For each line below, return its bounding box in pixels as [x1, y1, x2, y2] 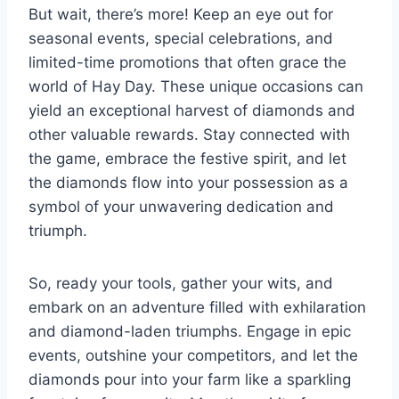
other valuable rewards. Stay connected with [28, 125, 350, 143]
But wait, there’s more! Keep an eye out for [28, 4, 333, 23]
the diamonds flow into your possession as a [28, 173, 348, 191]
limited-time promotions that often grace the [28, 53, 346, 71]
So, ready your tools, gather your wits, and [28, 273, 333, 292]
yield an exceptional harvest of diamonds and [28, 101, 355, 119]
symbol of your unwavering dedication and [28, 197, 334, 216]
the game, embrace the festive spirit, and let [28, 149, 346, 167]
